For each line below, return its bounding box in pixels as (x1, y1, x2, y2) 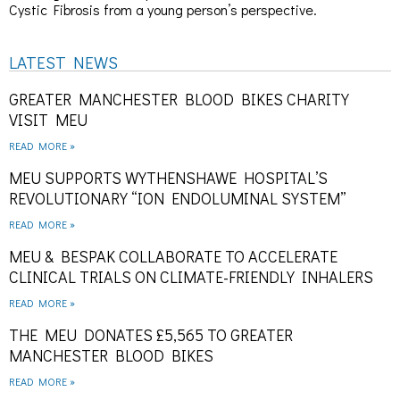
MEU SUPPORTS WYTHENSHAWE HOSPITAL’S (9, 166, 328, 188)
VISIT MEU (9, 108, 87, 130)
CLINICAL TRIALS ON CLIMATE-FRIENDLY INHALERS (9, 265, 373, 287)
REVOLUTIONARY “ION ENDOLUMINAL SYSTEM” (9, 187, 346, 209)
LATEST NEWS (9, 50, 118, 73)
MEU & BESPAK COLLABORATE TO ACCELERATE (9, 245, 337, 267)
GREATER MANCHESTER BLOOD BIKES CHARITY (9, 87, 349, 110)
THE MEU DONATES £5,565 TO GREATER (9, 323, 293, 346)
